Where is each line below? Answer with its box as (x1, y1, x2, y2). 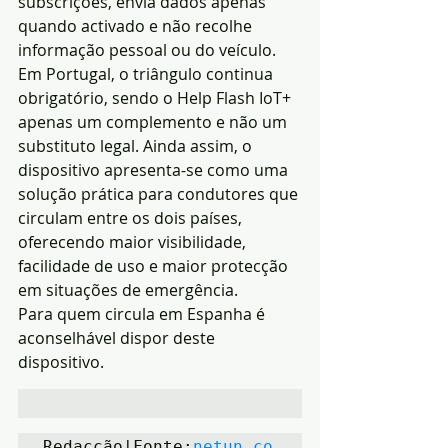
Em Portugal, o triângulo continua (18, 63, 277, 86)
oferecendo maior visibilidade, (18, 231, 250, 254)
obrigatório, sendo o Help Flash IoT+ (18, 87, 295, 110)
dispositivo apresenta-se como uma (18, 159, 292, 182)
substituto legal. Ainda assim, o (18, 135, 256, 158)
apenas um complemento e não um (18, 111, 291, 134)
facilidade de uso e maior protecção (18, 255, 292, 278)
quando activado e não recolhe (18, 15, 256, 38)
